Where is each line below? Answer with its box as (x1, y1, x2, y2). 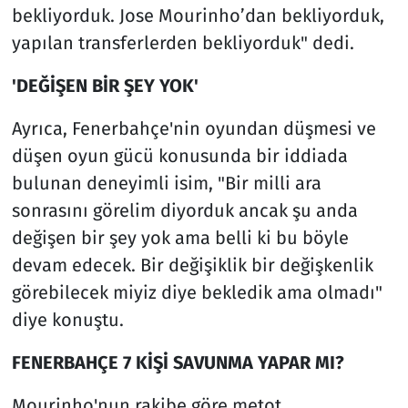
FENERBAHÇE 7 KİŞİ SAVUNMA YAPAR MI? (11, 351, 344, 373)
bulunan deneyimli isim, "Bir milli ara (11, 171, 321, 194)
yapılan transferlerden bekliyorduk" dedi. (11, 31, 354, 54)
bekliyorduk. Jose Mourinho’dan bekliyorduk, (11, 4, 384, 26)
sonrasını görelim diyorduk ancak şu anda (11, 199, 358, 221)
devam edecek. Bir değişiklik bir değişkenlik (11, 253, 373, 276)
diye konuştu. (11, 308, 124, 331)
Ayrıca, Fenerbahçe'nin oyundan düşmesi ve (11, 117, 376, 139)
